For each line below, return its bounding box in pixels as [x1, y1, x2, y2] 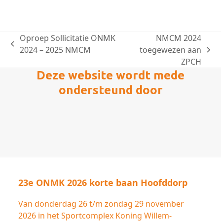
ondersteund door [58, 83, 163, 97]
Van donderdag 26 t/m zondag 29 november [18, 198, 184, 209]
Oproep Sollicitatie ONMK [19, 32, 115, 43]
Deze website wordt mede [37, 68, 184, 82]
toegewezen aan [140, 44, 202, 55]
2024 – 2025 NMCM [19, 44, 91, 55]
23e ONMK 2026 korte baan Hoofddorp [18, 176, 188, 188]
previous [10, 43, 43, 55]
